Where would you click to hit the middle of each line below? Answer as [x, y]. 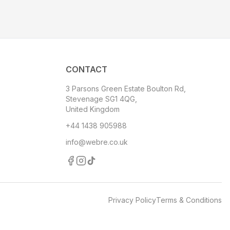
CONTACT [87, 69]
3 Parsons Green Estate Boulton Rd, [126, 89]
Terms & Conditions [189, 200]
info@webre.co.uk [97, 142]
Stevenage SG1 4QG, [101, 99]
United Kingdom [93, 109]
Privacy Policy [132, 200]
